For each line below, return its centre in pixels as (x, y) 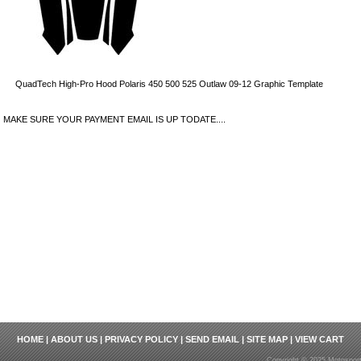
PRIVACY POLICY (141, 339)
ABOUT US (74, 339)
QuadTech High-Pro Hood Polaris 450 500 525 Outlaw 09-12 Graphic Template (169, 84)
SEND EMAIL (212, 339)
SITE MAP (267, 339)
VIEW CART (320, 339)
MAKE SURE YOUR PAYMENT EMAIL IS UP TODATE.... (114, 119)
